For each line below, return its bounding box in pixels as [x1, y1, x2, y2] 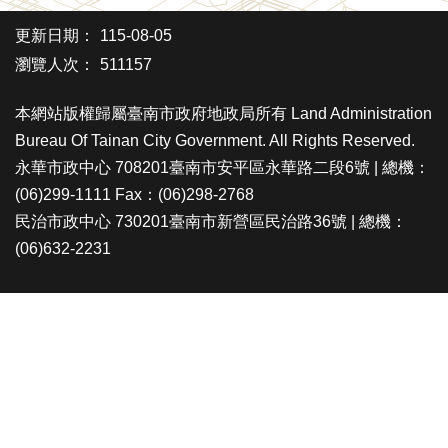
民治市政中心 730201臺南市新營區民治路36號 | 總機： [15, 213, 407, 230]
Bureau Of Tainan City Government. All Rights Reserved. [15, 132, 415, 149]
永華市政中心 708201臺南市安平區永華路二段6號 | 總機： [15, 159, 430, 176]
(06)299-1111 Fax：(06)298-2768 [15, 186, 254, 203]
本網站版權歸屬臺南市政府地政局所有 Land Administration [15, 105, 432, 122]
